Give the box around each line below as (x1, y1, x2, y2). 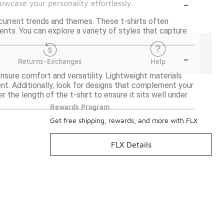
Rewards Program (50, 102, 110, 111)
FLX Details (110, 140, 151, 149)
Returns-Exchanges (18, 57, 82, 65)
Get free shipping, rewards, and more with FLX (50, 116, 197, 124)
